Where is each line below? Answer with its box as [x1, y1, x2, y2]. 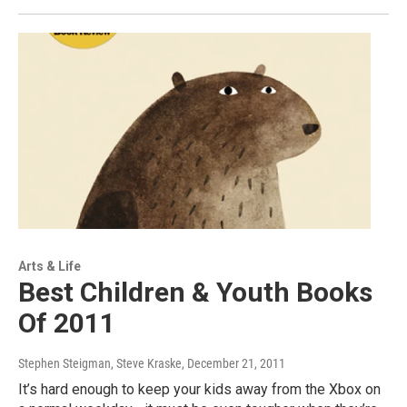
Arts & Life [18, 258, 81, 273]
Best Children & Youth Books [18, 275, 372, 308]
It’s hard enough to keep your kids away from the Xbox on [18, 380, 381, 398]
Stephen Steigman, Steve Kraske [18, 355, 182, 371]
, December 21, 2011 [182, 355, 285, 371]
